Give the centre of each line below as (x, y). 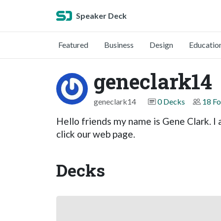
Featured (73, 45)
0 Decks (171, 101)
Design (161, 45)
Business (119, 45)
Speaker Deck (101, 16)
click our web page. (96, 134)
